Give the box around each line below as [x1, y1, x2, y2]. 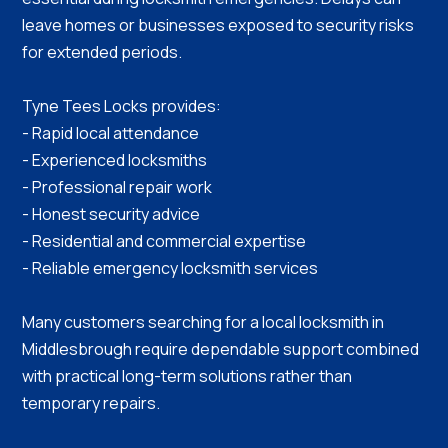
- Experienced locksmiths [22, 149, 208, 172]
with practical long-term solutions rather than [22, 365, 353, 388]
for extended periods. [22, 41, 183, 64]
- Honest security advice [22, 203, 201, 226]
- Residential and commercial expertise [22, 230, 307, 253]
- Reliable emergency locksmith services [22, 257, 319, 280]
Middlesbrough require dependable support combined [22, 338, 420, 361]
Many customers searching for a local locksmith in [22, 311, 385, 334]
